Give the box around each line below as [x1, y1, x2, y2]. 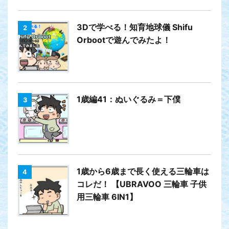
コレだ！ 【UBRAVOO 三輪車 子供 [77, 178, 207, 189]
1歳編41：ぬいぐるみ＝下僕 [77, 94, 180, 104]
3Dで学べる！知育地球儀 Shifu [77, 21, 193, 32]
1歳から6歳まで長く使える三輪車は [77, 166, 209, 176]
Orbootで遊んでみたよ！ [77, 34, 171, 45]
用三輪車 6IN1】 [77, 191, 138, 202]
